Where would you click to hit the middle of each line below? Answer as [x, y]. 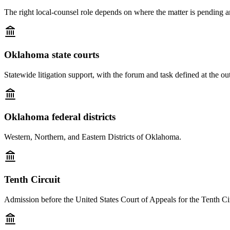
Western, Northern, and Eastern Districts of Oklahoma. [93, 137]
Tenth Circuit [32, 179]
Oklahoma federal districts [60, 117]
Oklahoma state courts [52, 54]
